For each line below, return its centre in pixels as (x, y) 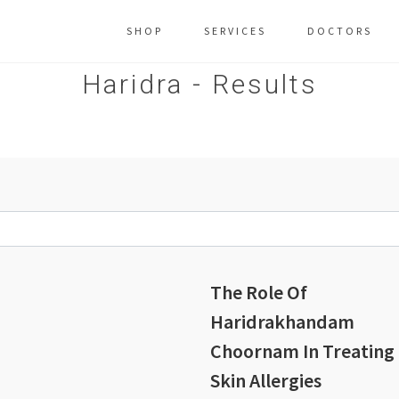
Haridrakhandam (282, 322)
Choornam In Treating (302, 351)
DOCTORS (340, 31)
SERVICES (235, 31)
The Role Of (259, 292)
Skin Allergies (266, 380)
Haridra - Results (199, 84)
